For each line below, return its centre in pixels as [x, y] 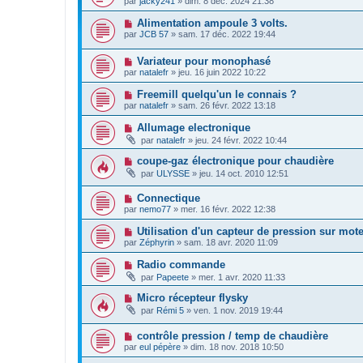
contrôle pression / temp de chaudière [232, 336]
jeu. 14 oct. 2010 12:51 [244, 173]
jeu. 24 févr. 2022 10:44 [241, 140]
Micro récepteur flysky [192, 298]
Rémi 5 [170, 311]
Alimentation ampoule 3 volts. [212, 23]
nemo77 [155, 209]
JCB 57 [154, 34]
